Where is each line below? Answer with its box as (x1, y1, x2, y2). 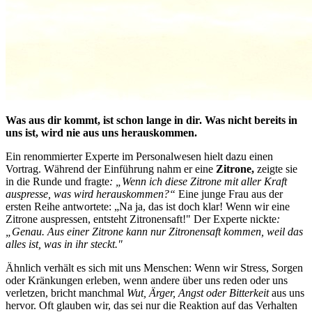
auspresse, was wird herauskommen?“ (6, 187, 175, 200)
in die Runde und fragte (6, 175, 109, 187)
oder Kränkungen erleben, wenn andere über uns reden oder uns (6, 274, 288, 286)
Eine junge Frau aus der (175, 187, 283, 200)
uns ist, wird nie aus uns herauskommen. (6, 126, 197, 139)
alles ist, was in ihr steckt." (6, 237, 123, 250)
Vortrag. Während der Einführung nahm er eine (6, 162, 213, 175)
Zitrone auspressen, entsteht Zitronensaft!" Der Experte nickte (6, 212, 276, 225)
